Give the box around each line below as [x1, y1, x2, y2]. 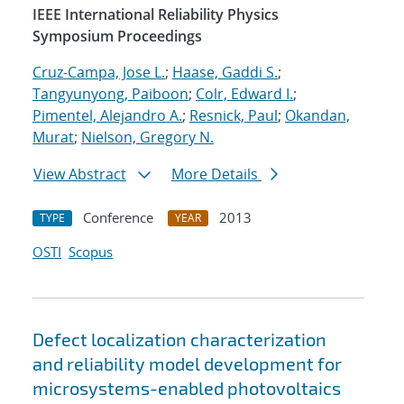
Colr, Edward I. [196, 84, 293, 105]
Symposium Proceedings [32, 26, 202, 47]
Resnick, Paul [189, 106, 278, 126]
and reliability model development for [32, 353, 342, 375]
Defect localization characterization [32, 328, 326, 351]
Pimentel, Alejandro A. [32, 106, 182, 126]
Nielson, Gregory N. [81, 127, 214, 148]
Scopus [69, 243, 113, 262]
